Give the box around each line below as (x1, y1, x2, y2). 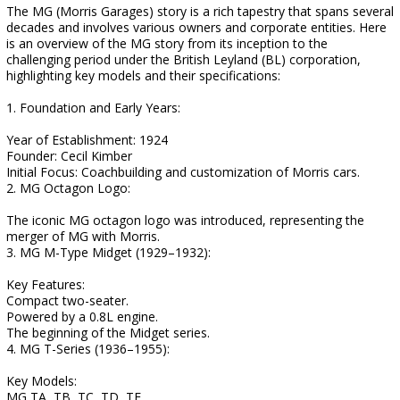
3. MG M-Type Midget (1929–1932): (6, 244, 211, 261)
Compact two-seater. (6, 292, 129, 309)
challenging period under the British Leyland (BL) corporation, (6, 51, 361, 68)
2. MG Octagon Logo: (6, 179, 130, 196)
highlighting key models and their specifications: (6, 67, 280, 84)
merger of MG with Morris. (6, 228, 160, 245)
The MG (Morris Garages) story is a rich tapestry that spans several (6, 3, 394, 20)
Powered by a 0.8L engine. (6, 308, 158, 325)
